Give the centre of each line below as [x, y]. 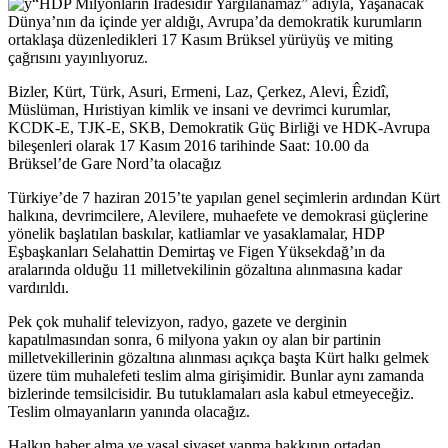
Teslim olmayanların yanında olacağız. [129, 412]
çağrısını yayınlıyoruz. [78, 58]
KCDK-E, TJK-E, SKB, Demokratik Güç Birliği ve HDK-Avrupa [219, 128]
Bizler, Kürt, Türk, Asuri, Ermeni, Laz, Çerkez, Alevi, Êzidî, [198, 92]
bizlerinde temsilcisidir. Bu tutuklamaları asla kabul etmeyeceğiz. [211, 394]
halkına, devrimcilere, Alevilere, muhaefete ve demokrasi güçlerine [218, 216]
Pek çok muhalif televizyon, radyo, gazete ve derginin [177, 322]
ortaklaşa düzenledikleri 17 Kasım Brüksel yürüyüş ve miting [200, 40]
